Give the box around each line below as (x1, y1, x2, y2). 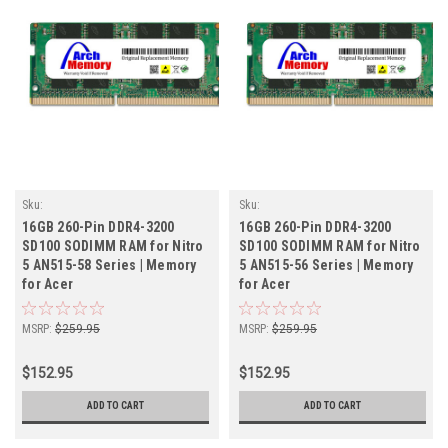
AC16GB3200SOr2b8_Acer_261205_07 (239, 214, 422, 229)
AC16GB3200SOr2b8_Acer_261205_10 (22, 214, 205, 229)
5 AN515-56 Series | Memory (239, 257, 414, 274)
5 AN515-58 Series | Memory (22, 257, 197, 274)
